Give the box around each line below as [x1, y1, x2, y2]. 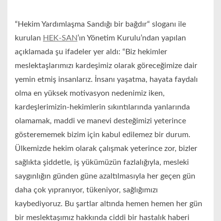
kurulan [15, 34, 43, 42]
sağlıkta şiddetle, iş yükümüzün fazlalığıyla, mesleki [15, 158, 189, 167]
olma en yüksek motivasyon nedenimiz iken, [15, 89, 165, 98]
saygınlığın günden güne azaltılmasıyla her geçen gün [15, 172, 195, 181]
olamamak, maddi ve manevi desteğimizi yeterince [15, 117, 186, 125]
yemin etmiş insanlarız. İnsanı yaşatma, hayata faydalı [15, 75, 198, 84]
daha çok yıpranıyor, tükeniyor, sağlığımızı [15, 186, 158, 194]
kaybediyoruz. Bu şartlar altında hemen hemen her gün [15, 200, 202, 208]
